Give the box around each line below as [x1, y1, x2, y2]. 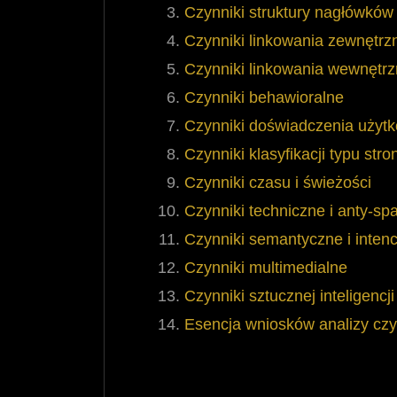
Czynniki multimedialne [184, 259, 347, 277]
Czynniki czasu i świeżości [184, 174, 371, 192]
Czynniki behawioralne [184, 89, 344, 107]
